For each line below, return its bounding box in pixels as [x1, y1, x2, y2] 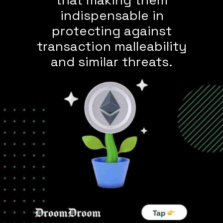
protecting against [52, 22, 172, 39]
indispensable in [60, 6, 164, 24]
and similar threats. [51, 53, 173, 70]
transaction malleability [37, 37, 187, 55]
